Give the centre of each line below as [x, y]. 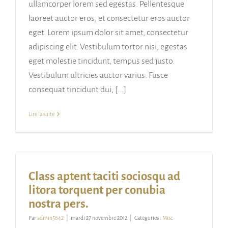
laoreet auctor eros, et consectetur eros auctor [109, 19]
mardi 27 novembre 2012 [99, 218]
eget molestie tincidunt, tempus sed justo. [102, 61]
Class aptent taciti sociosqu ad [104, 177]
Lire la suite [41, 114]
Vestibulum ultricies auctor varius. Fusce [98, 76]
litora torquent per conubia [97, 190]
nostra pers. [59, 204]
